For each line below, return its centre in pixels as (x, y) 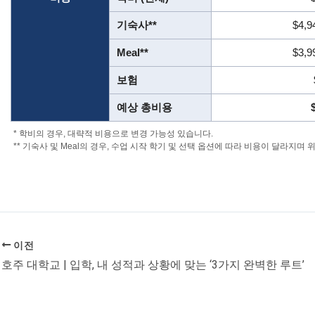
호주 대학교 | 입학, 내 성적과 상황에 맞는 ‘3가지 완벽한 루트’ (153, 265)
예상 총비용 (144, 108)
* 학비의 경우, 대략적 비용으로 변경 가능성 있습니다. (113, 134)
